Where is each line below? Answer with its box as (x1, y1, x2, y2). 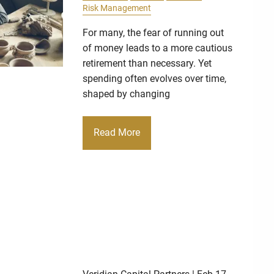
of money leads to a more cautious (83, 42, 233, 54)
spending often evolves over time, (83, 72, 227, 84)
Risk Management (83, 2, 152, 13)
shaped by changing (83, 87, 171, 100)
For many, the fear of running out (83, 26, 224, 39)
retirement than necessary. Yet (83, 57, 212, 69)
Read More (94, 127, 141, 139)
